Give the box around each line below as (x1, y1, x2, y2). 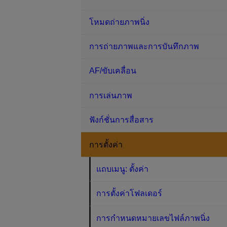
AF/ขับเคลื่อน (89, 66, 136, 75)
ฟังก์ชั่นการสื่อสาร (89, 116, 154, 125)
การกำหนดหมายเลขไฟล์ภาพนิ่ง (96, 213, 210, 222)
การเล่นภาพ (89, 91, 132, 100)
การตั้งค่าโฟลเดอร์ (96, 189, 163, 198)
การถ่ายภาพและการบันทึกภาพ (89, 42, 199, 51)
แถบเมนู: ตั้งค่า (96, 164, 149, 173)
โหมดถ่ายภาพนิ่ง (89, 17, 149, 26)
